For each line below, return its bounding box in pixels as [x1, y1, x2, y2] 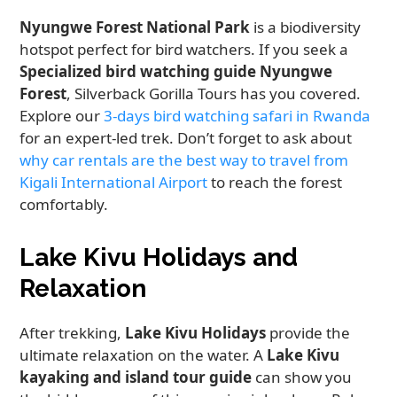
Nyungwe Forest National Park [19, 17, 251, 38]
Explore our [19, 105, 105, 127]
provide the [266, 323, 351, 344]
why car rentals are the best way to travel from [19, 150, 349, 171]
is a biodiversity [250, 17, 362, 38]
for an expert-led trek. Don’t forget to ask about [19, 128, 353, 149]
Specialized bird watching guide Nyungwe [19, 61, 333, 82]
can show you [252, 367, 353, 388]
